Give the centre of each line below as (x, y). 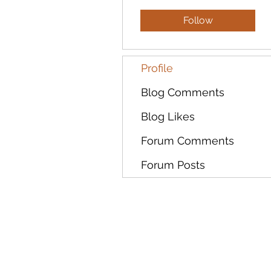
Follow (198, 20)
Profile (157, 68)
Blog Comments (183, 92)
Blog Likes (168, 116)
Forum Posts (173, 165)
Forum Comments (188, 141)
